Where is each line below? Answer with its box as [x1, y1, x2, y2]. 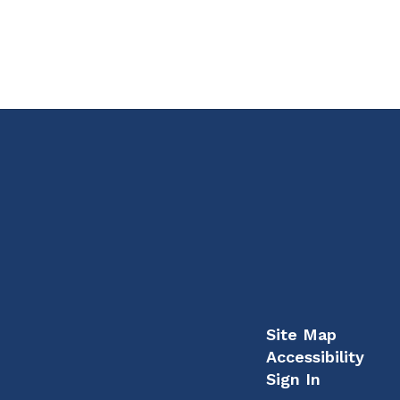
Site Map [265, 325, 337, 344]
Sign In [265, 370, 321, 388]
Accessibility [265, 347, 364, 366]
